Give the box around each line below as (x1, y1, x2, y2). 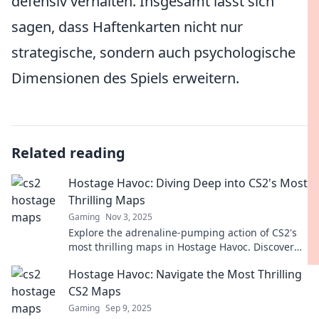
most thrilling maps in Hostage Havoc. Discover (68, 240, 294, 253)
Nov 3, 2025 (105, 211, 152, 223)
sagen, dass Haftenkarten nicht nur (11, 17, 243, 36)
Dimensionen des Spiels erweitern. (11, 68, 239, 88)
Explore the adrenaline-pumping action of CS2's (68, 226, 297, 239)
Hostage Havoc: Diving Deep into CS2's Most (68, 175, 308, 191)
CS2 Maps (68, 283, 121, 299)
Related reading (11, 143, 125, 162)
